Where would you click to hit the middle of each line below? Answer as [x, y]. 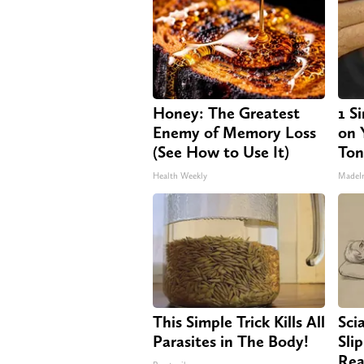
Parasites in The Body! [231, 341]
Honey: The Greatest [226, 113]
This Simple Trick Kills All [239, 321]
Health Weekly [180, 175]
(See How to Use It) [221, 152]
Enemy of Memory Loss [234, 132]
